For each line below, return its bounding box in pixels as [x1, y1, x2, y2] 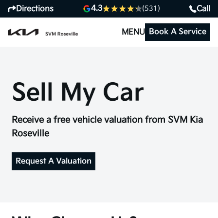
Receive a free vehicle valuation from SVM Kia [12, 114, 203, 125]
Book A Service [149, 27, 206, 36]
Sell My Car [12, 78, 144, 108]
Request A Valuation [16, 156, 91, 166]
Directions [16, 4, 54, 14]
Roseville [12, 128, 49, 139]
